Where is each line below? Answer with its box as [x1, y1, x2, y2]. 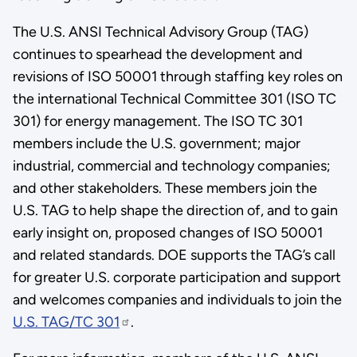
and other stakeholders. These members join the [12, 178, 317, 197]
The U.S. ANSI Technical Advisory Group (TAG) [12, 22, 308, 41]
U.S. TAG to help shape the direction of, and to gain [12, 201, 338, 219]
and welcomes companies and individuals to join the [12, 290, 342, 308]
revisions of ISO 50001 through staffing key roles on [12, 67, 343, 85]
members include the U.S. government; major [12, 134, 300, 152]
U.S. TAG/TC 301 [12, 312, 120, 331]
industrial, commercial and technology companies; [12, 156, 331, 175]
